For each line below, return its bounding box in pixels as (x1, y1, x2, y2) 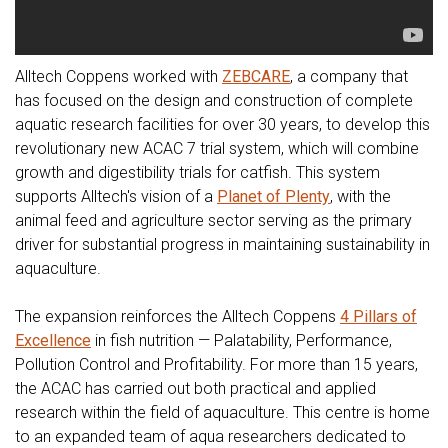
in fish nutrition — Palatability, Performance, (91, 331, 392, 351)
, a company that (290, 67, 408, 87)
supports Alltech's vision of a (15, 187, 217, 207)
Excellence (15, 331, 91, 351)
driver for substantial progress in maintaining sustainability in (15, 235, 430, 255)
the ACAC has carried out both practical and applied (15, 379, 376, 399)
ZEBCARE (222, 67, 290, 87)
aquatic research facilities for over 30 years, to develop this (15, 115, 430, 135)
